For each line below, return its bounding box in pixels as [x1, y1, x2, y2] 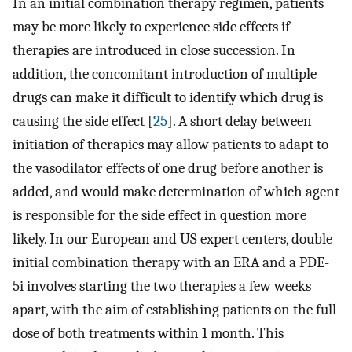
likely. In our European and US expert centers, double [13, 229, 332, 247]
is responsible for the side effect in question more [13, 206, 306, 224]
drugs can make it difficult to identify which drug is [13, 88, 323, 106]
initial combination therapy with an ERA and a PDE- [13, 253, 329, 271]
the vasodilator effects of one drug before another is [13, 159, 323, 177]
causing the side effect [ [13, 112, 153, 130]
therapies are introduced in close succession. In [13, 41, 295, 59]
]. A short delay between [167, 112, 312, 130]
